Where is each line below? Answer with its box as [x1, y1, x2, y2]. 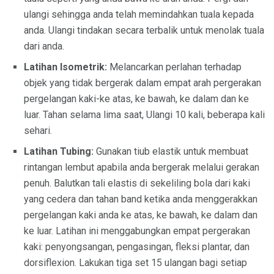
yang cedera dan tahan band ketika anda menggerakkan [24, 193, 257, 205]
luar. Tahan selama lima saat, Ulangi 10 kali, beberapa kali [24, 108, 265, 120]
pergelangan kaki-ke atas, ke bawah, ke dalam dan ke [24, 92, 249, 105]
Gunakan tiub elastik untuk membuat [94, 145, 248, 157]
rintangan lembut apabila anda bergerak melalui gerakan [24, 161, 259, 173]
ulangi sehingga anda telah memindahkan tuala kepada [24, 8, 254, 20]
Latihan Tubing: [24, 145, 94, 157]
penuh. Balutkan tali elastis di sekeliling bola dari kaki [24, 177, 250, 189]
